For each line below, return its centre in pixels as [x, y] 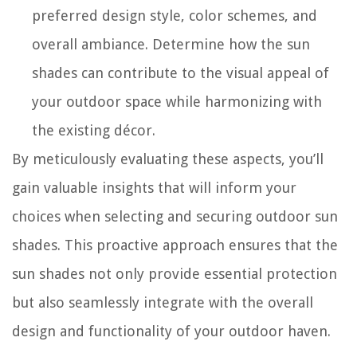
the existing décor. [94, 130]
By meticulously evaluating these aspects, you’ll [168, 159]
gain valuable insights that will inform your [154, 187]
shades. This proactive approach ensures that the [175, 245]
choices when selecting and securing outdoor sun [175, 216]
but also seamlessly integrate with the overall [163, 302]
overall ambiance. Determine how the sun [171, 44]
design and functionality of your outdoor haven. [171, 331]
